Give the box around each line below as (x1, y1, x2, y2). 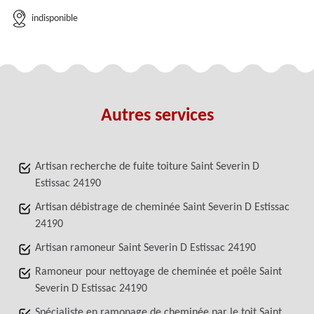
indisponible (32, 13, 78, 24)
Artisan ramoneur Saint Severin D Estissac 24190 (35, 243, 256, 254)
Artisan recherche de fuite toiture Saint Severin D (35, 161, 259, 172)
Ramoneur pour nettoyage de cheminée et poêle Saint (35, 266, 282, 278)
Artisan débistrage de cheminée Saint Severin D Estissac (35, 202, 289, 213)
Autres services (100, 107, 214, 125)
